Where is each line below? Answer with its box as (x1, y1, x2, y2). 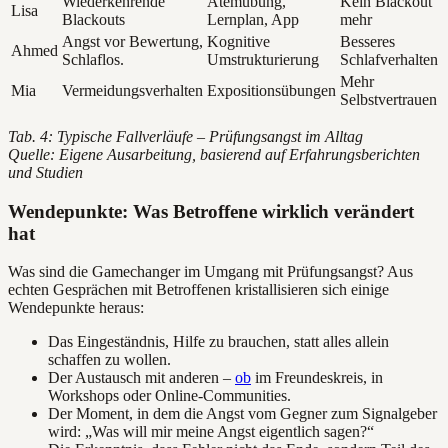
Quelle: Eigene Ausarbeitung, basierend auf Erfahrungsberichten (8, 146, 420, 163)
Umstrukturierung (207, 51, 319, 68)
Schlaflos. (62, 51, 124, 68)
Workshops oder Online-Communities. (48, 387, 291, 405)
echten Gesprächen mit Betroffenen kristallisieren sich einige (8, 281, 389, 299)
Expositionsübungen (207, 82, 336, 99)
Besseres (340, 33, 395, 50)
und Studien (8, 164, 83, 181)
